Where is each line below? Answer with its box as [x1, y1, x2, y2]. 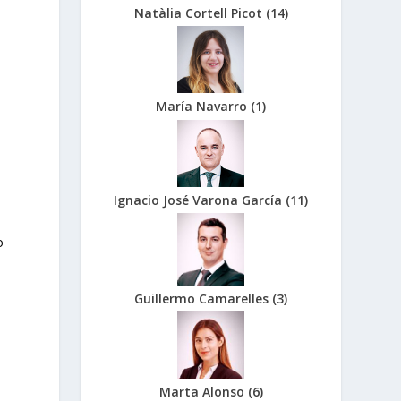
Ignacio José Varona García [114, 191, 286, 209]
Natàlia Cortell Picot [133, 4, 266, 21]
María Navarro [156, 98, 252, 115]
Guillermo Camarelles [134, 289, 273, 307]
